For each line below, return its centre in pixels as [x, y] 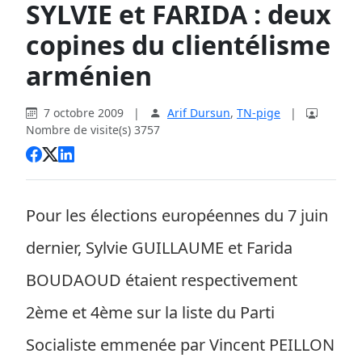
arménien [89, 76]
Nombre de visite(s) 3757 [93, 130]
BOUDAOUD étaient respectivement [162, 280]
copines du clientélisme [178, 45]
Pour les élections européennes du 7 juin [177, 215]
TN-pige [259, 113]
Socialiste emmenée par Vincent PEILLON [180, 345]
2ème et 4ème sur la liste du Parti [150, 312]
